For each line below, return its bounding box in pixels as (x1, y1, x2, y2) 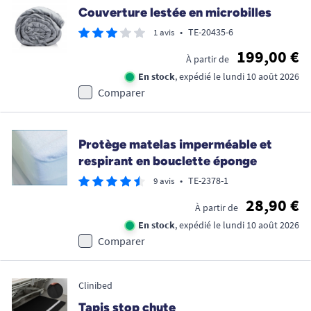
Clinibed (78, 279, 112, 292)
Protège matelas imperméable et (78, 137, 272, 153)
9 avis (153, 175, 174, 187)
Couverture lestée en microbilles (78, 5, 271, 21)
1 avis (153, 26, 174, 39)
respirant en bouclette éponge (78, 153, 257, 169)
